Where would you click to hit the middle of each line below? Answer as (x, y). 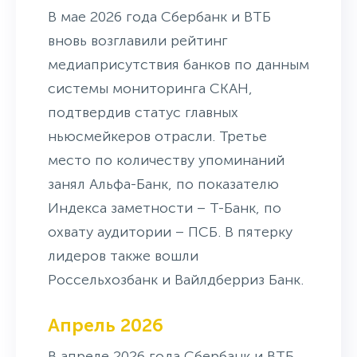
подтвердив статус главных (143, 112)
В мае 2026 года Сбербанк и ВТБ (159, 16)
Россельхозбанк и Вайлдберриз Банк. (176, 279)
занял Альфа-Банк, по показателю (163, 184)
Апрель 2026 (106, 325)
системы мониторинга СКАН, (150, 88)
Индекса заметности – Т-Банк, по (165, 208)
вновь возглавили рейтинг (138, 40)
